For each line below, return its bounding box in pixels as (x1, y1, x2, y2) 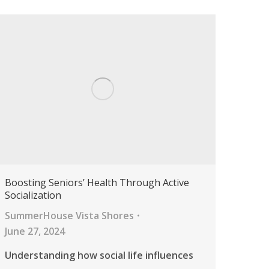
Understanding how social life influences (5, 249, 193, 262)
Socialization (5, 189, 61, 202)
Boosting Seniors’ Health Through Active (5, 176, 189, 190)
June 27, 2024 (5, 225, 65, 238)
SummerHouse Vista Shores (5, 209, 134, 223)
